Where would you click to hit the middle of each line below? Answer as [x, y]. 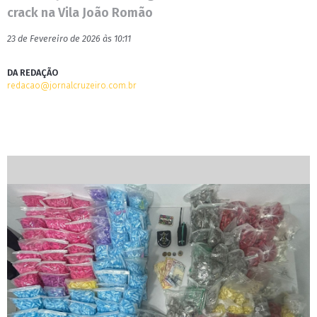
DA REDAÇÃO [33, 73]
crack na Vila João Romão [80, 13]
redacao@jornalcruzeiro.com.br [72, 85]
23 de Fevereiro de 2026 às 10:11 [69, 39]
